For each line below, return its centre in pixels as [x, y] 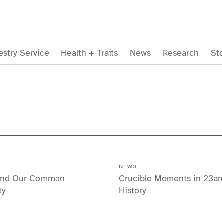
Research [181, 52]
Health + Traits [89, 52]
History [133, 190]
